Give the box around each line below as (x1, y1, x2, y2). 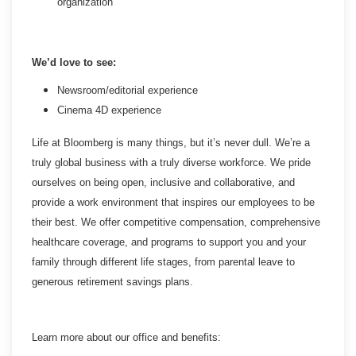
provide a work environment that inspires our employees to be (32, 195, 315, 208)
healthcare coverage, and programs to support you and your (32, 235, 306, 248)
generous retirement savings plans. (32, 275, 193, 288)
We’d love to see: (32, 56, 116, 68)
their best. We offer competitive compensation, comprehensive (32, 215, 320, 228)
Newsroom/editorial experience (57, 83, 198, 96)
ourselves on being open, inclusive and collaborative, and (32, 176, 295, 188)
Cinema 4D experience (57, 103, 161, 116)
